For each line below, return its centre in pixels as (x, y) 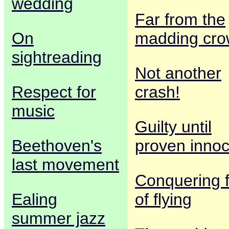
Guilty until (173, 127)
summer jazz (59, 219)
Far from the (180, 20)
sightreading (57, 58)
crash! (157, 92)
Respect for (54, 92)
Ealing (35, 200)
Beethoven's (57, 146)
